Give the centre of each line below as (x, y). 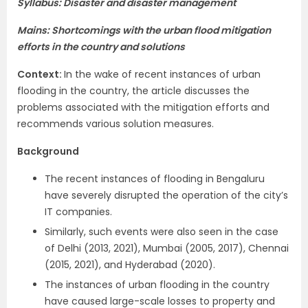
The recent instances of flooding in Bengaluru (155, 179)
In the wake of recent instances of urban (162, 75)
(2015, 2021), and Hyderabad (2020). (130, 265)
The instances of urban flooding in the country (157, 285)
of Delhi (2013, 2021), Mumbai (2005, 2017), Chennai (167, 249)
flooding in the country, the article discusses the (133, 91)
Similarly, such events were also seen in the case (162, 232)
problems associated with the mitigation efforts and (143, 108)
